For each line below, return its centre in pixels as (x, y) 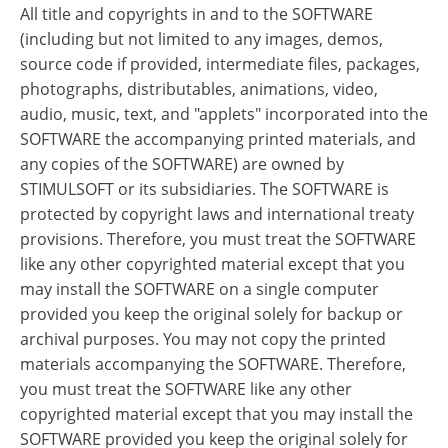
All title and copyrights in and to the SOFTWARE (196, 14)
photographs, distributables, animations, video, (199, 89)
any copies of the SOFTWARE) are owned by (182, 164)
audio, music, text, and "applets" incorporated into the (224, 114)
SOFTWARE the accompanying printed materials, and (218, 139)
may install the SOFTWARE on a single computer (199, 289)
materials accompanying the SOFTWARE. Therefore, (213, 364)
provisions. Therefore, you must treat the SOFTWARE (218, 239)
